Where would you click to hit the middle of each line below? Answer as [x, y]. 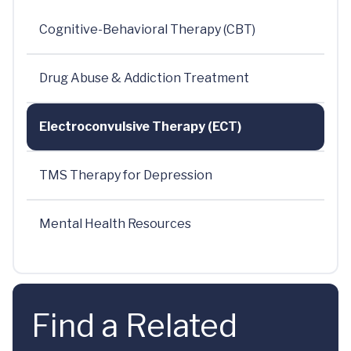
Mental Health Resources [115, 224]
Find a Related [134, 326]
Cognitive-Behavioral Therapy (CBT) [147, 29]
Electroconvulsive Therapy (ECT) [140, 127]
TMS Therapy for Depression [126, 175]
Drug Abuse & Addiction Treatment [144, 78]
